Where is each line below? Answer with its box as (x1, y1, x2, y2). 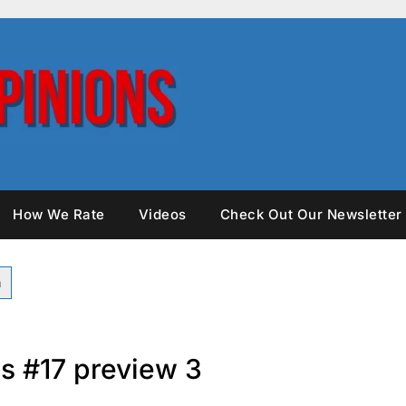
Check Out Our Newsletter (219, 205, 402, 223)
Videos (138, 205, 187, 223)
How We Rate (13, 205, 105, 223)
